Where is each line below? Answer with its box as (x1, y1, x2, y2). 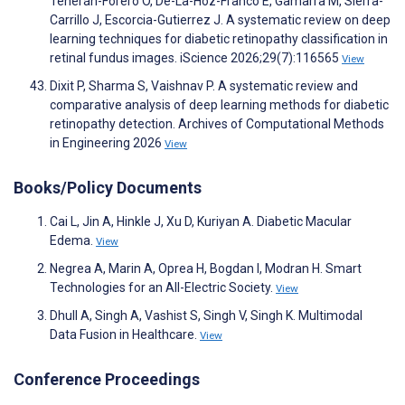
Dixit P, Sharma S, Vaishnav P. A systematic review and (50, 79, 358, 94)
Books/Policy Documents (14, 178, 202, 198)
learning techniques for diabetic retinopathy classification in (50, 32, 388, 47)
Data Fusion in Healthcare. (50, 327, 200, 343)
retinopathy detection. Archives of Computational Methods (50, 117, 384, 132)
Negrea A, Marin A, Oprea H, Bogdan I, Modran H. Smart (50, 261, 362, 277)
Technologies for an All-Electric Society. (50, 280, 276, 296)
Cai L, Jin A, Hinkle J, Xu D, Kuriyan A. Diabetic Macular (50, 214, 352, 230)
